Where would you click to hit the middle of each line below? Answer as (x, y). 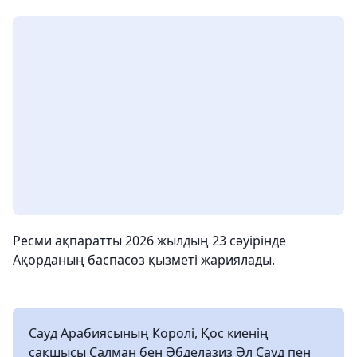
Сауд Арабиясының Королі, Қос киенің (149, 333)
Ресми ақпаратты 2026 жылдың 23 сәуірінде (149, 241)
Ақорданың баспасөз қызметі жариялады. (144, 260)
